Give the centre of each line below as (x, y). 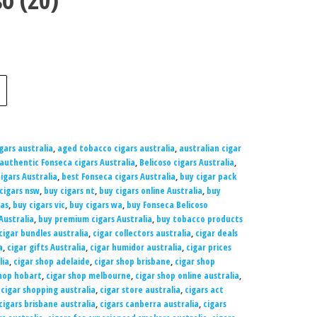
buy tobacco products (199, 219)
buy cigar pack (208, 176)
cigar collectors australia (142, 233)
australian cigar (210, 148)
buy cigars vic (39, 204)
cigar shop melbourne (88, 275)
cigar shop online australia (187, 275)
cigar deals (216, 233)
